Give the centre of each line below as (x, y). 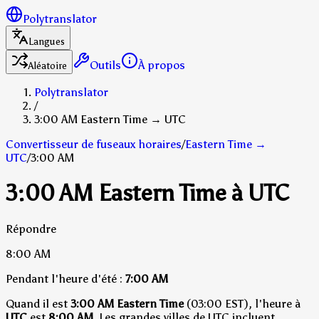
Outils (105, 65)
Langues (47, 42)
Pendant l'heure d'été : (64, 278)
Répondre (31, 229)
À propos (162, 65)
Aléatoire (48, 66)
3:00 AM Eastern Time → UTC (110, 119)
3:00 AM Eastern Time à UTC (147, 193)
